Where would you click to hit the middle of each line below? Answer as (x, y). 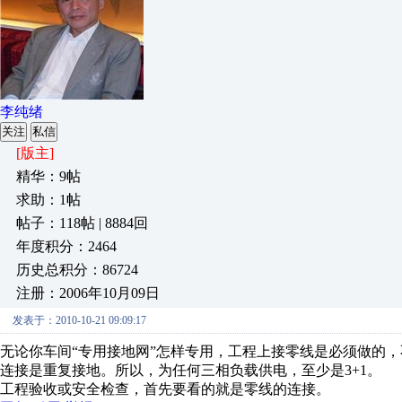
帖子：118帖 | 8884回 (82, 223)
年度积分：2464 (66, 246)
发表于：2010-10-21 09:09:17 (79, 320)
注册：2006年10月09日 (88, 293)
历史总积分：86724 (77, 270)
